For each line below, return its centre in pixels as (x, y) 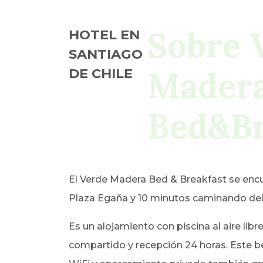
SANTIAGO (106, 54)
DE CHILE (101, 73)
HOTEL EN (104, 35)
